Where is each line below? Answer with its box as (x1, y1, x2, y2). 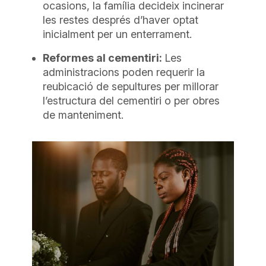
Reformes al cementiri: (43, 51, 165, 64)
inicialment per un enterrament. (43, 27, 192, 40)
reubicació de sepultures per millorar (43, 80, 219, 93)
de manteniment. (43, 108, 124, 121)
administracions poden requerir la (43, 65, 205, 78)
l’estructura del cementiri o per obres (43, 94, 220, 107)
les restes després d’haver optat (43, 13, 199, 26)
